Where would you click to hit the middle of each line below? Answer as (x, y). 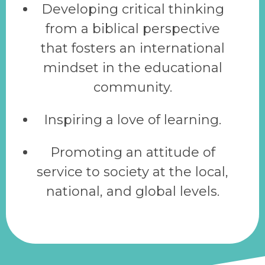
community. (132, 88)
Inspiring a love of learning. (132, 120)
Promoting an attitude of (132, 153)
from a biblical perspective (132, 29)
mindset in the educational (132, 68)
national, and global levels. (132, 192)
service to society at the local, (132, 172)
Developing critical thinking (132, 9)
